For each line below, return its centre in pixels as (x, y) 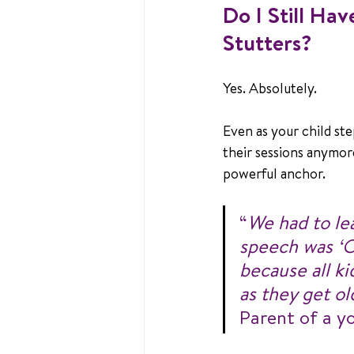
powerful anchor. (274, 173)
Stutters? (267, 42)
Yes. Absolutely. (270, 88)
